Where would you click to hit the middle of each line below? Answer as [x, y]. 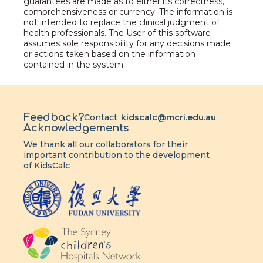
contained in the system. [74, 65]
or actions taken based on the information [109, 54]
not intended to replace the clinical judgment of [122, 22]
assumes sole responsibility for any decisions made [127, 43]
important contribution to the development [117, 155]
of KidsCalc [47, 166]
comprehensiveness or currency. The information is [128, 12]
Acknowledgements [76, 128]
